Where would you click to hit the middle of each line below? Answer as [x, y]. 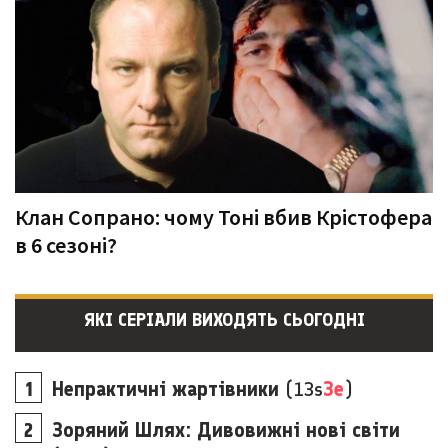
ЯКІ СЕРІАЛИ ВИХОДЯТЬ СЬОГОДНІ [224, 320]
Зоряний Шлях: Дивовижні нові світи [226, 429]
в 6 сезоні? [66, 245]
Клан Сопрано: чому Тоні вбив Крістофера [223, 217]
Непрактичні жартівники [165, 389]
